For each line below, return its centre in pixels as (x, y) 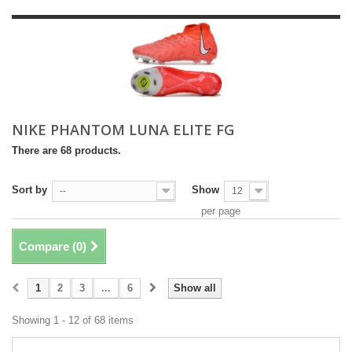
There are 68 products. (66, 150)
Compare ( (48, 246)
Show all (195, 288)
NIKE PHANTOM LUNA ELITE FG (127, 130)
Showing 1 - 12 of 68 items (73, 320)
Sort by (29, 190)
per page (221, 211)
